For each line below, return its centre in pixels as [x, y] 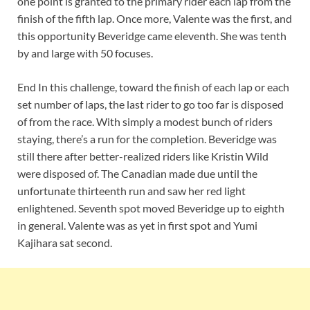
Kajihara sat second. [65, 243]
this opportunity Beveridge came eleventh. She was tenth [152, 36]
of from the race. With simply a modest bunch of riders [145, 122]
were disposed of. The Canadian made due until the [137, 174]
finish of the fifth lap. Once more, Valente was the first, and [155, 19]
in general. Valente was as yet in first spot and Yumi [137, 226]
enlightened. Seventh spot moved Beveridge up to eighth [151, 208]
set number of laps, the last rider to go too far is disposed [151, 104]
